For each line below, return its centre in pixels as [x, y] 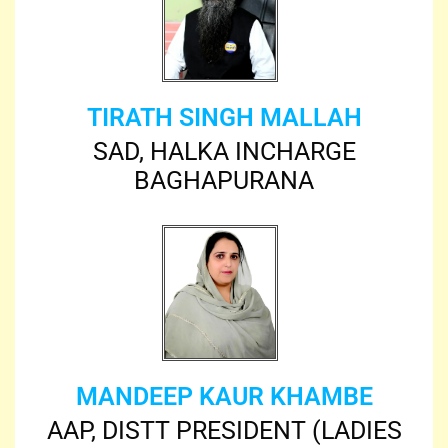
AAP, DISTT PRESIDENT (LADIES [224, 431]
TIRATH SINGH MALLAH [224, 117]
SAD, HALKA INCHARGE [224, 151]
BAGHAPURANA [224, 180]
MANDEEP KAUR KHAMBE [224, 397]
